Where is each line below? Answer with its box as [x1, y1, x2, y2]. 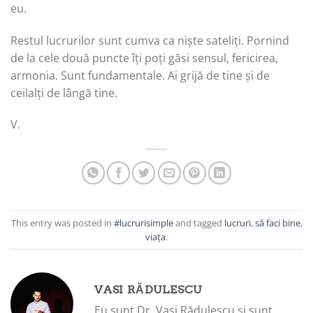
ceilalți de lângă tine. [10, 85, 117, 101]
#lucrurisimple [113, 216, 173, 229]
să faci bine [254, 216, 300, 229]
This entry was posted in [10, 216, 114, 229]
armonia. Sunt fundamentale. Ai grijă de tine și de [10, 67, 270, 83]
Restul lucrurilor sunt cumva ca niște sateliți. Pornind [10, 32, 289, 48]
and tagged [173, 216, 224, 229]
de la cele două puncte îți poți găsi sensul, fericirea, [10, 50, 278, 66]
